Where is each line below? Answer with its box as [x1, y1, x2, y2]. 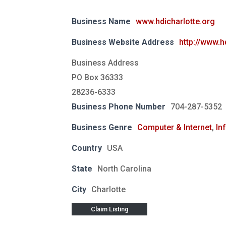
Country [72, 143, 102, 153]
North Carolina [97, 164, 151, 174]
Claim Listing [90, 205, 129, 213]
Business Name [72, 17, 131, 27]
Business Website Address [72, 37, 174, 47]
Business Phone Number [72, 102, 165, 112]
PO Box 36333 [72, 73, 123, 83]
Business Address [72, 58, 139, 68]
